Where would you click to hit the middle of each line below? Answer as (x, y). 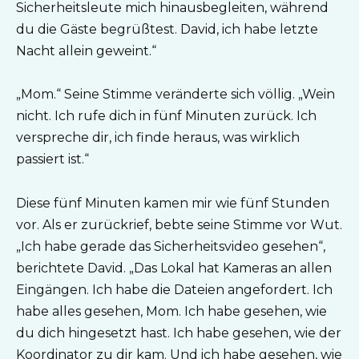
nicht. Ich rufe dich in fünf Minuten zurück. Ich (166, 116)
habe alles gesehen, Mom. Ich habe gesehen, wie (171, 311)
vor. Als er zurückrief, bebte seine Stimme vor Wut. (179, 224)
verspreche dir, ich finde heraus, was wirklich (158, 138)
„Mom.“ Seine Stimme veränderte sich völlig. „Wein (175, 95)
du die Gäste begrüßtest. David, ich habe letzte (167, 30)
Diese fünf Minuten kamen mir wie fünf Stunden (173, 203)
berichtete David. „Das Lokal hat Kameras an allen (174, 268)
